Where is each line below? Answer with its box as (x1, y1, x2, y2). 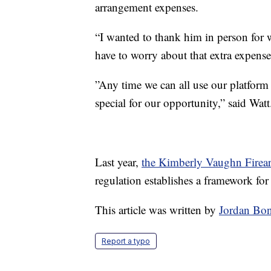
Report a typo (102, 237, 150, 246)
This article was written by (95, 202, 219, 218)
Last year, (95, 154, 142, 170)
